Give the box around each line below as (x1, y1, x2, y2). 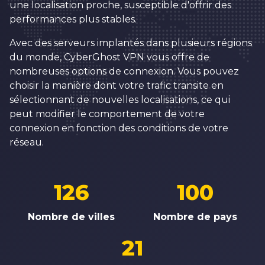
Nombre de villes (28, 211, 115, 223)
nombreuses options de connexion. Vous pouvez (9, 66, 239, 77)
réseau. (9, 137, 44, 148)
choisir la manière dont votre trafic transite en (9, 80, 224, 92)
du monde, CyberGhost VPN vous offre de (9, 51, 209, 63)
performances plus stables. (9, 14, 137, 25)
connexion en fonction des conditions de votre (9, 122, 228, 134)
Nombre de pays (153, 211, 237, 223)
